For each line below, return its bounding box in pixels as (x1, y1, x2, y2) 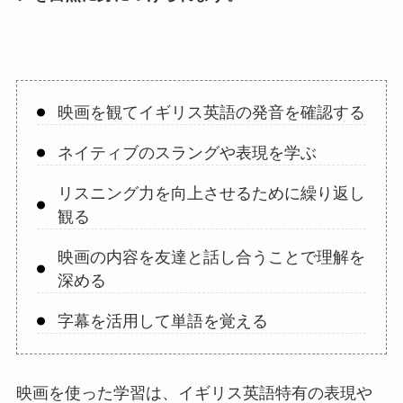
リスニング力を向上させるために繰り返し (57, 184, 365, 202)
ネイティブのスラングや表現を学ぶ (57, 143, 317, 162)
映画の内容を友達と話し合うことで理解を (57, 247, 365, 266)
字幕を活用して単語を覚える (57, 311, 268, 330)
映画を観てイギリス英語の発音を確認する (57, 103, 365, 122)
